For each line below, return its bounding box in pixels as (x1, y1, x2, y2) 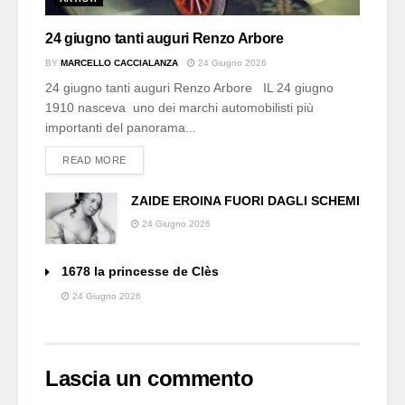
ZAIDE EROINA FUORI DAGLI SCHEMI (131, 193, 360, 208)
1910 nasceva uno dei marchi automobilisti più (45, 99, 314, 115)
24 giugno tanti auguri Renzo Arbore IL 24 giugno (45, 80, 334, 95)
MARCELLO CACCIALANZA (61, 57, 178, 68)
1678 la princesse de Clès (61, 263, 219, 278)
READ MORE (62, 154, 127, 165)
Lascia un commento (45, 365, 254, 391)
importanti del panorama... (45, 119, 196, 135)
